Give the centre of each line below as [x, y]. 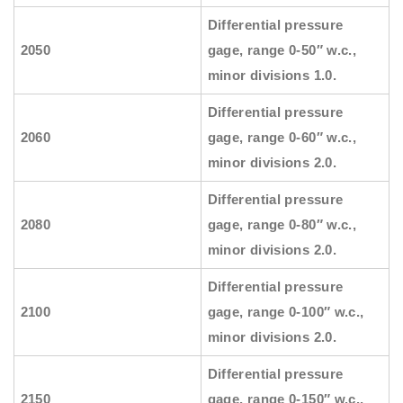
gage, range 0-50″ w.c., [282, 50]
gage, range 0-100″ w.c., [286, 312]
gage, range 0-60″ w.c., [282, 138]
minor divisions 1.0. [272, 76]
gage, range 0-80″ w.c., [282, 225]
